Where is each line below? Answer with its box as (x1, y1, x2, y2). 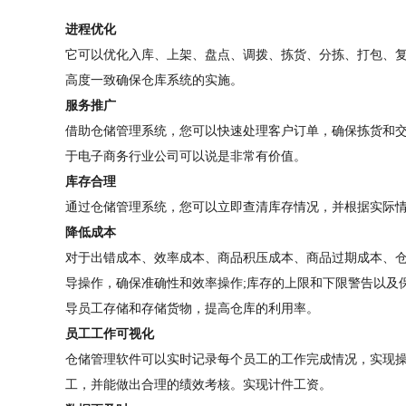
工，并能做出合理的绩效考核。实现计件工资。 (65, 378, 332, 391)
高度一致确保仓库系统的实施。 (65, 73, 243, 87)
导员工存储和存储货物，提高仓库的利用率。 (65, 302, 319, 315)
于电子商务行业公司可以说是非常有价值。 (65, 150, 306, 163)
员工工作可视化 (65, 327, 154, 341)
